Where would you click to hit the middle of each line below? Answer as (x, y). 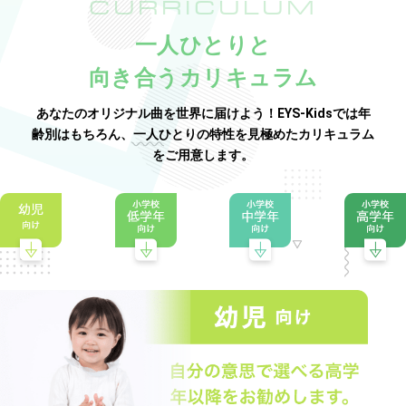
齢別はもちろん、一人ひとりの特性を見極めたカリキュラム (203, 134)
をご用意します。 (203, 155)
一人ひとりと (203, 45)
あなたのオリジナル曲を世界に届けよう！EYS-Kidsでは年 (203, 113)
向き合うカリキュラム (203, 77)
